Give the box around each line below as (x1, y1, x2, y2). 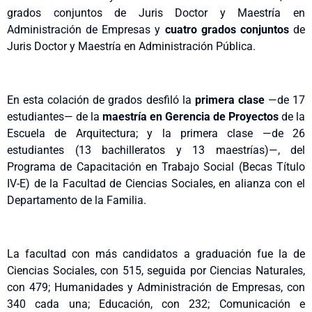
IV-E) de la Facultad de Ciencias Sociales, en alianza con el (7, 177, 305, 191)
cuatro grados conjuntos (164, 23, 289, 37)
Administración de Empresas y (7, 23, 165, 37)
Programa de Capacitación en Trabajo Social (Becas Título (7, 160, 305, 174)
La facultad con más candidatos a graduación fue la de (7, 247, 305, 260)
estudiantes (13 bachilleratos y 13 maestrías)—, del (7, 143, 305, 157)
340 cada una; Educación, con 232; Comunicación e (7, 297, 305, 311)
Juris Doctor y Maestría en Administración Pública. (7, 40, 256, 54)
